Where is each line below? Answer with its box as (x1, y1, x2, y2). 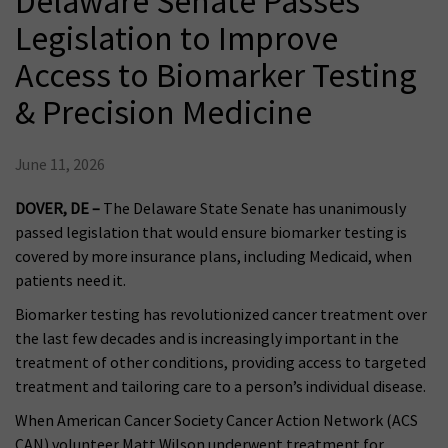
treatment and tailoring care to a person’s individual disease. (15, 376, 426, 397)
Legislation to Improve (15, 17, 338, 62)
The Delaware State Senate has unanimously (103, 198, 406, 219)
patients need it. (15, 270, 126, 291)
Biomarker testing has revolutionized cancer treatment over (15, 304, 427, 325)
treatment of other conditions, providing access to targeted (15, 352, 426, 373)
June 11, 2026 (15, 154, 105, 175)
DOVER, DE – (15, 198, 103, 219)
